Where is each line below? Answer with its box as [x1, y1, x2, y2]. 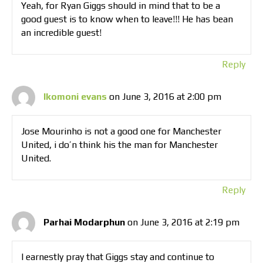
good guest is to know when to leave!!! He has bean [21, 14, 233, 25]
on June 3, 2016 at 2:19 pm [127, 216, 240, 228]
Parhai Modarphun [43, 216, 125, 228]
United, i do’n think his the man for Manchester [21, 139, 218, 151]
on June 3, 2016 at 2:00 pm [109, 90, 221, 102]
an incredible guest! [21, 27, 102, 39]
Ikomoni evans [43, 90, 107, 102]
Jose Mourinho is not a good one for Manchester [21, 126, 221, 137]
